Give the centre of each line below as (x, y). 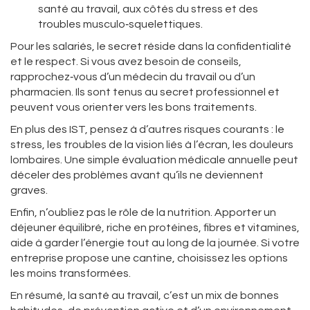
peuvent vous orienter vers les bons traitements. (134, 107)
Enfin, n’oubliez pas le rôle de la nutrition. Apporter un (143, 212)
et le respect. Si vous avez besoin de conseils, (126, 62)
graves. (29, 190)
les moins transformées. (71, 273)
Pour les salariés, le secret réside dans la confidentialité (151, 46)
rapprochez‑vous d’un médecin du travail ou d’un (133, 77)
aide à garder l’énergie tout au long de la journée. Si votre (155, 243)
